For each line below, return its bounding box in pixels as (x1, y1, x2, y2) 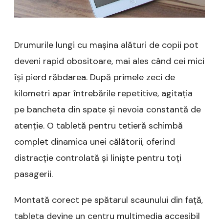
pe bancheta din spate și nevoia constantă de (14, 104, 201, 116)
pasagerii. (14, 168, 53, 180)
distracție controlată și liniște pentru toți (14, 152, 181, 164)
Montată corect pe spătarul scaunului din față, (14, 194, 203, 206)
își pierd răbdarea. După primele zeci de (14, 71, 175, 84)
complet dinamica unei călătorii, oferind (14, 136, 175, 148)
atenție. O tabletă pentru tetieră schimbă (14, 120, 183, 132)
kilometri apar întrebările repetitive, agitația (14, 88, 193, 100)
